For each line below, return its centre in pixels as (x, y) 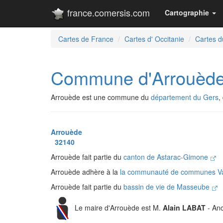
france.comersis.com (107, 12)
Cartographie (187, 12)
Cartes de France (86, 39)
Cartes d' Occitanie (154, 39)
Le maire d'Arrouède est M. (119, 207)
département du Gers (185, 97)
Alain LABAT (184, 207)
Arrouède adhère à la (85, 172)
